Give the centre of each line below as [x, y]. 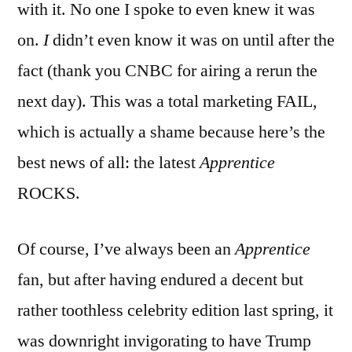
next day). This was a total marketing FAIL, [167, 102]
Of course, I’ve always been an [126, 249]
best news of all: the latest [108, 163]
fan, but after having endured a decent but [160, 280]
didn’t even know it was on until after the [192, 40]
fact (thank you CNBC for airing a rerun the [167, 71]
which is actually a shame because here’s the [171, 132]
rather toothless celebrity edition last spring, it [175, 311]
